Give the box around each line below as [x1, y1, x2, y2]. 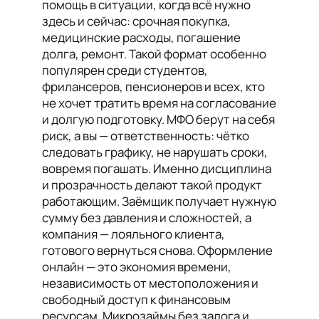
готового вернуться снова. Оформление [42, 242, 273, 258]
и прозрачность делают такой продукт [42, 177, 262, 193]
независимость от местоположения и [42, 275, 258, 291]
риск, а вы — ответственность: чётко [42, 127, 249, 144]
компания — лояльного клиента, [42, 226, 225, 242]
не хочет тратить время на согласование [42, 95, 276, 111]
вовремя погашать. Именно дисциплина [42, 160, 271, 177]
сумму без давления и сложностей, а [42, 209, 251, 226]
